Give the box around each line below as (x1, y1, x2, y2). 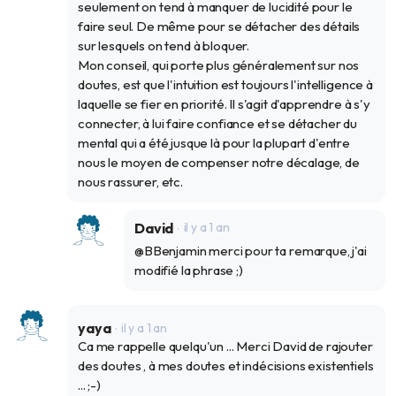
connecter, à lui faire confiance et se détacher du (78, 115, 357, 133)
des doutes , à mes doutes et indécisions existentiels (78, 357, 374, 375)
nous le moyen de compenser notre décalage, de (78, 154, 360, 171)
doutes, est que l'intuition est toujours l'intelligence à (78, 76, 373, 94)
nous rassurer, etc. (78, 173, 183, 191)
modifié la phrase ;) (134, 262, 243, 279)
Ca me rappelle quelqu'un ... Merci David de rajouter (78, 338, 373, 355)
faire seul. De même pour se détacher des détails (78, 18, 361, 35)
